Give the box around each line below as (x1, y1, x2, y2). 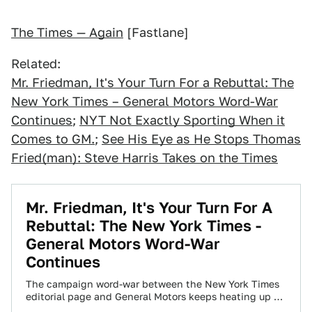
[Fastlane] (123, 25, 189, 40)
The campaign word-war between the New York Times (26, 279, 279, 290)
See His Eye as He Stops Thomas (102, 132, 301, 146)
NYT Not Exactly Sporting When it (79, 113, 285, 127)
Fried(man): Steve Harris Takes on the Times (11, 150, 278, 165)
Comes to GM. (11, 132, 95, 146)
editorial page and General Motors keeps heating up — (26, 291, 281, 302)
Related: (11, 56, 61, 71)
